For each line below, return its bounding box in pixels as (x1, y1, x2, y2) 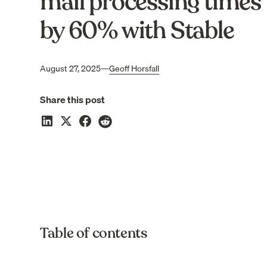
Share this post (40, 91, 105, 107)
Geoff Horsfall (109, 61, 160, 75)
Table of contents (40, 223, 148, 243)
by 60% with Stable (40, 14, 234, 46)
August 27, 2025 (40, 61, 101, 75)
